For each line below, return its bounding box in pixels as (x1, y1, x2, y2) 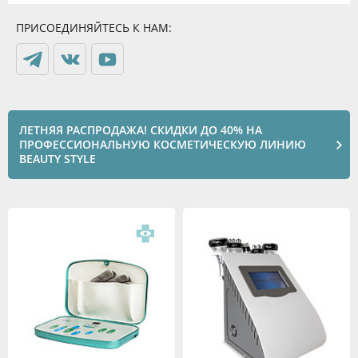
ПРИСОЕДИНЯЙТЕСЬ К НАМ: (16, 20, 172, 35)
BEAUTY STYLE (19, 151, 96, 166)
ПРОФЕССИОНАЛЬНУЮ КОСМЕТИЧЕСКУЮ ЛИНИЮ (19, 137, 306, 152)
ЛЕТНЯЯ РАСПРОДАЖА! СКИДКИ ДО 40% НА (19, 122, 262, 137)
